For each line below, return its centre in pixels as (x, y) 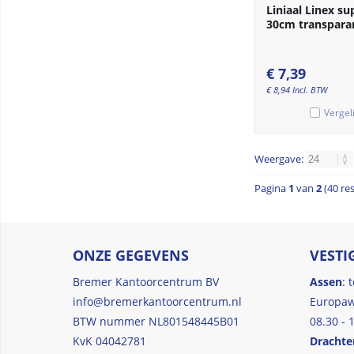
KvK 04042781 (109, 341)
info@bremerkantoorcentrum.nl (157, 301)
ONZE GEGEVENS (131, 255)
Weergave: (280, 158)
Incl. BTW (310, 89)
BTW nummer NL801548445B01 (156, 321)
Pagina (271, 188)
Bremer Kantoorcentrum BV (146, 281)
